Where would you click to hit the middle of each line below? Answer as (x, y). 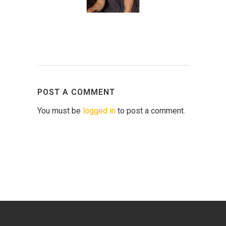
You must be (60, 111)
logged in (99, 111)
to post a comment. (150, 111)
